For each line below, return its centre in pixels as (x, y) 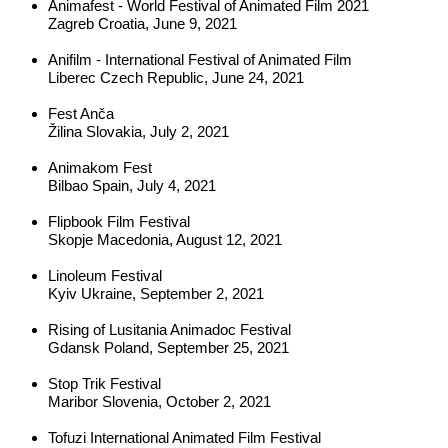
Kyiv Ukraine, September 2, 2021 (156, 293)
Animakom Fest (100, 167)
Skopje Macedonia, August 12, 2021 (165, 239)
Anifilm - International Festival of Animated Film (200, 59)
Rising (70, 329)
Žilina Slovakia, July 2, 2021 (138, 131)
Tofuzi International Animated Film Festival (184, 437)
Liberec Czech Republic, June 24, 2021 (176, 77)
